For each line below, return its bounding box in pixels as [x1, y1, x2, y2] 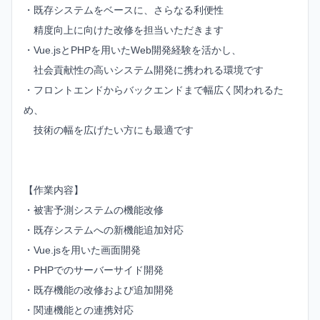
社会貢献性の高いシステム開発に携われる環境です [24, 64, 264, 76]
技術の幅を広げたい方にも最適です [24, 124, 194, 136]
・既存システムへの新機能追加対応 [24, 224, 184, 236]
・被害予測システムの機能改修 [24, 204, 164, 216]
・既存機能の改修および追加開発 [24, 284, 174, 296]
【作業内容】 [24, 184, 84, 196]
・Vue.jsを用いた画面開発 [24, 244, 141, 256]
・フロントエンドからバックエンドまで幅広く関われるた [24, 84, 284, 96]
